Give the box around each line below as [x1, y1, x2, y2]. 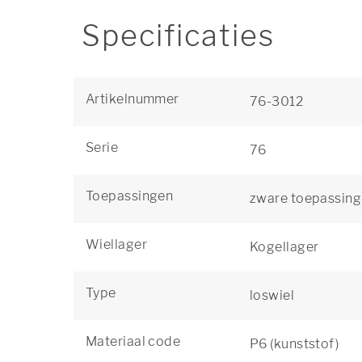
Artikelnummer [86, 91, 179, 107]
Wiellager [86, 237, 147, 252]
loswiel [250, 288, 295, 303]
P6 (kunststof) [250, 336, 339, 351]
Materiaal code [86, 334, 181, 349]
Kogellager [250, 239, 319, 255]
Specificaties [82, 18, 275, 53]
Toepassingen [86, 188, 174, 204]
